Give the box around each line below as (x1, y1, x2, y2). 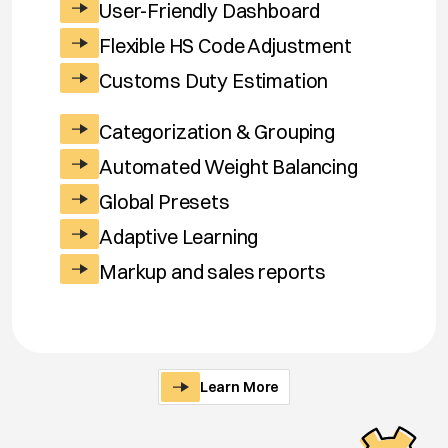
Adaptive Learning (99, 223, 259, 249)
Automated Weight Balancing (99, 153, 358, 179)
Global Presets (99, 188, 230, 214)
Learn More (199, 377, 280, 396)
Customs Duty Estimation (99, 67, 329, 93)
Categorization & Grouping (99, 118, 335, 144)
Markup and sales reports (99, 258, 327, 284)
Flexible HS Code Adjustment (99, 32, 352, 58)
